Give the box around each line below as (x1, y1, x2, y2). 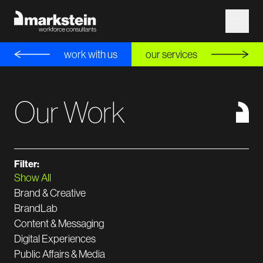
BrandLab (14, 203, 58, 214)
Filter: (14, 159, 39, 170)
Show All (14, 172, 51, 184)
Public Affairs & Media (14, 248, 105, 260)
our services (146, 48, 197, 60)
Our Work (14, 96, 125, 129)
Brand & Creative (14, 187, 86, 199)
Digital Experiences (14, 233, 96, 245)
